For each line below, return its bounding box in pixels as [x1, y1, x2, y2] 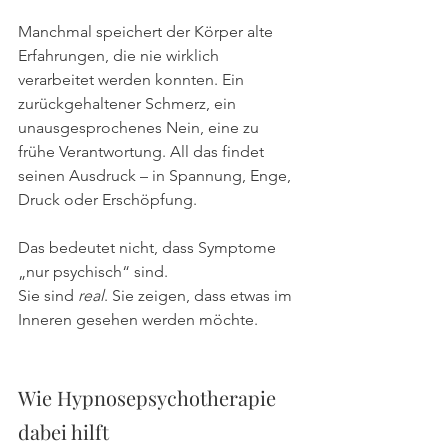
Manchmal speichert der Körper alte [18, 21, 277, 41]
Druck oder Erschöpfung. [18, 189, 197, 209]
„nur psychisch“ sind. [18, 261, 168, 281]
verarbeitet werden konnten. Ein [18, 69, 248, 89]
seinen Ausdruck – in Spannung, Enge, [18, 165, 295, 185]
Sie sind [18, 285, 78, 305]
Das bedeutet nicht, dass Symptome [18, 237, 280, 257]
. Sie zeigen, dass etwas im [104, 285, 296, 305]
